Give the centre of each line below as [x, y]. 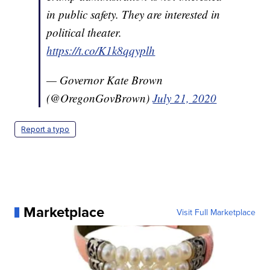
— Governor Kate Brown [105, 80]
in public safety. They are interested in [133, 14]
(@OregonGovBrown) [100, 98]
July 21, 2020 [185, 98]
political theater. [84, 33]
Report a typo [46, 130]
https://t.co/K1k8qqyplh [101, 51]
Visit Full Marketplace [216, 212]
